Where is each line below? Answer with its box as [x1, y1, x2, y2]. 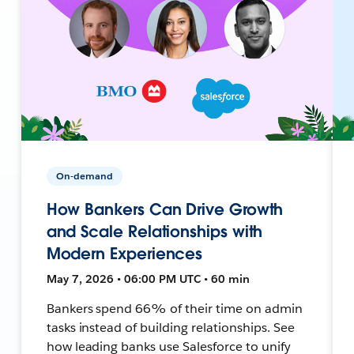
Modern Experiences [46, 243, 203, 264]
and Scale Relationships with [46, 220, 263, 242]
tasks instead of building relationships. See [46, 318, 295, 336]
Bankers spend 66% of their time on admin [46, 299, 303, 317]
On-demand [55, 168, 113, 183]
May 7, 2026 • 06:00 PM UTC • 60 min [46, 271, 250, 286]
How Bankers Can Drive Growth [46, 198, 284, 220]
